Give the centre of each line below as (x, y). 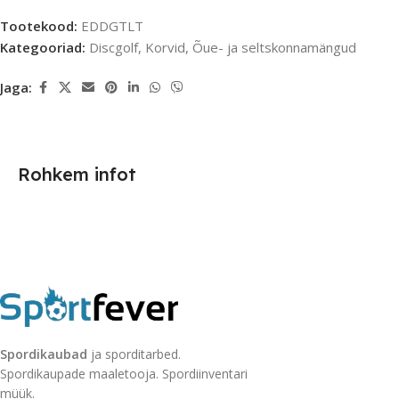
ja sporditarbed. (134, 354)
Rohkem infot (77, 174)
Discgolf (114, 47)
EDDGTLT (112, 25)
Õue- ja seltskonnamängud (274, 47)
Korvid (165, 47)
